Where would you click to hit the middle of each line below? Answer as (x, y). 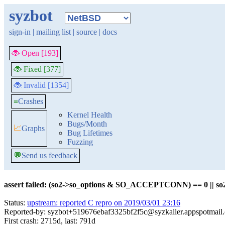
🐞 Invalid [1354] (41, 85)
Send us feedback (49, 155)
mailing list (53, 32)
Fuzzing (80, 142)
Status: (16, 203)
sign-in (20, 32)
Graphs (33, 128)
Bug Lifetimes (90, 133)
